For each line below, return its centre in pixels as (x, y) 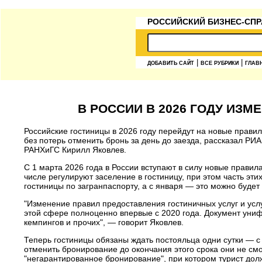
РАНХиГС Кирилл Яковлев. (75, 149)
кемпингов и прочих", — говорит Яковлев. (104, 222)
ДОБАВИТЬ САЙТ (171, 63)
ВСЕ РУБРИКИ (220, 63)
